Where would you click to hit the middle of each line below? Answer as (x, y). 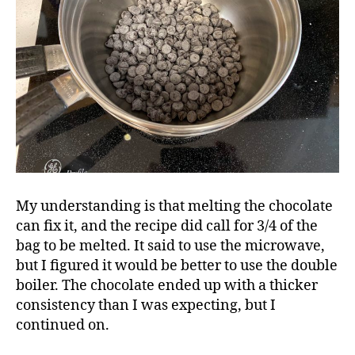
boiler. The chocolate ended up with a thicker (167, 285)
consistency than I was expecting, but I (146, 305)
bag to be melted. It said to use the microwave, (170, 246)
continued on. (63, 325)
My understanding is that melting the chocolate (174, 206)
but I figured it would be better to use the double (177, 265)
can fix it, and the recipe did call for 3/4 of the (167, 226)
